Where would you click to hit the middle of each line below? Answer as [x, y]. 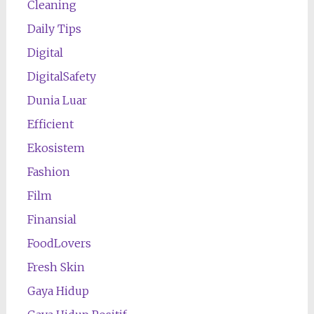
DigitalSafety [61, 76]
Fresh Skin [56, 267]
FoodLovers [59, 243]
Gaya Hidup [58, 291]
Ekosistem [56, 148]
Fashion [48, 171]
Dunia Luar [57, 100]
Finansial [52, 219]
